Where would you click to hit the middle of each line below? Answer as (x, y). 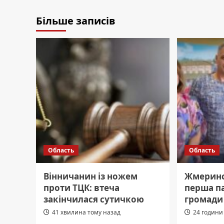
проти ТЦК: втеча (81, 188)
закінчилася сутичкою (94, 199)
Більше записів (76, 21)
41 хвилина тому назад (86, 212)
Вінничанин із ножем (90, 176)
